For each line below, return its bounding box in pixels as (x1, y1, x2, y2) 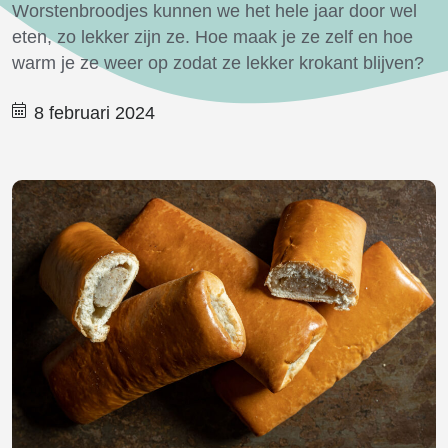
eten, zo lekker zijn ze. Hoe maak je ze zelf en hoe (12, 27, 413, 47)
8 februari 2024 (34, 103, 155, 123)
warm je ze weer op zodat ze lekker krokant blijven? (12, 53, 424, 73)
